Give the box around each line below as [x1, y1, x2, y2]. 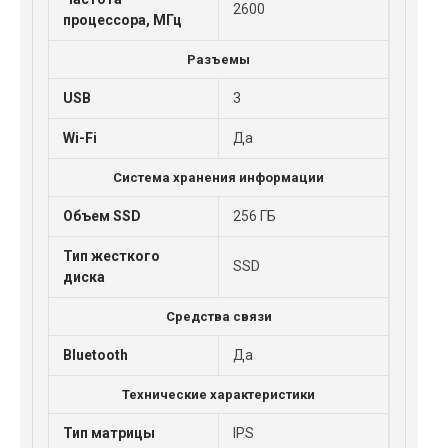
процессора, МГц [63, 12, 182, 28]
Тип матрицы [63, 425, 155, 441]
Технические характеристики [122, 387, 315, 402]
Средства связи [165, 309, 272, 324]
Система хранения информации [113, 170, 324, 185]
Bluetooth [63, 347, 128, 363]
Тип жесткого [63, 248, 160, 264]
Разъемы [187, 52, 250, 67]
